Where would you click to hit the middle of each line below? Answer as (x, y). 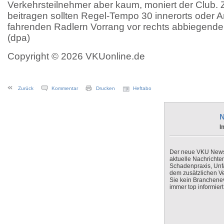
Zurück (26, 88)
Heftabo (142, 88)
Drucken (105, 88)
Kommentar (65, 88)
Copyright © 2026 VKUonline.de (76, 56)
